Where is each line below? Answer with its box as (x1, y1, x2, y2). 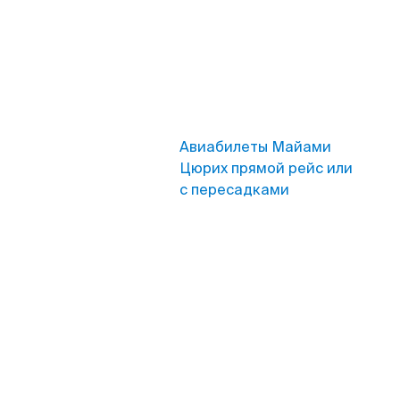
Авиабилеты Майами (179, 137, 331, 156)
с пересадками (179, 180, 289, 199)
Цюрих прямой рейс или (179, 159, 353, 178)
